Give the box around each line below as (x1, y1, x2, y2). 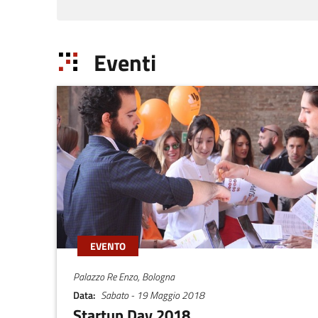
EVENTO (89, 238, 126, 254)
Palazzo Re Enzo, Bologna (73, 268, 175, 285)
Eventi (93, 45, 156, 81)
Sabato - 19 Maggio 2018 (100, 287, 204, 303)
